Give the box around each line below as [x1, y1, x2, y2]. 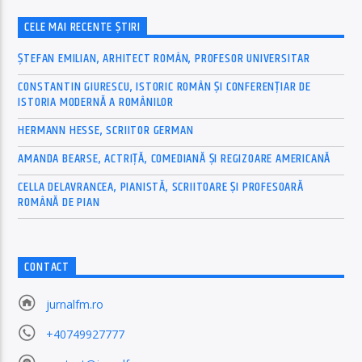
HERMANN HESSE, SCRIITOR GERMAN [18, 120, 194, 141]
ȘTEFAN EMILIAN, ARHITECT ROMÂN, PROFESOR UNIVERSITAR [18, 48, 311, 69]
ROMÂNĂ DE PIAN [18, 192, 100, 213]
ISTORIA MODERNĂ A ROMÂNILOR [18, 91, 175, 112]
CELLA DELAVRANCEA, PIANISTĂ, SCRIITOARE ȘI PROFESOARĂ [18, 176, 304, 197]
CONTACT [24, 257, 70, 278]
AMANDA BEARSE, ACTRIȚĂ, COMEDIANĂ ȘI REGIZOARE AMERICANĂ [18, 148, 331, 169]
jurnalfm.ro [45, 296, 103, 312]
